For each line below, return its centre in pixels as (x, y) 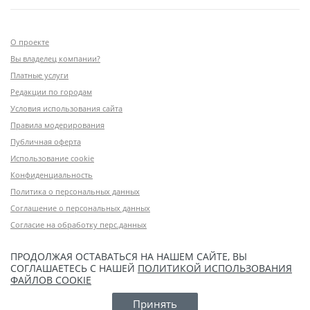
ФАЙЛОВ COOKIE (51, 280)
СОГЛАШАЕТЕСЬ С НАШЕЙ (74, 268)
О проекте (30, 42)
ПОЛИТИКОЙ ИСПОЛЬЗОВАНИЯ (215, 268)
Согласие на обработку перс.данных (79, 224)
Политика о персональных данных (75, 191)
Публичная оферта (46, 141)
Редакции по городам (51, 91)
